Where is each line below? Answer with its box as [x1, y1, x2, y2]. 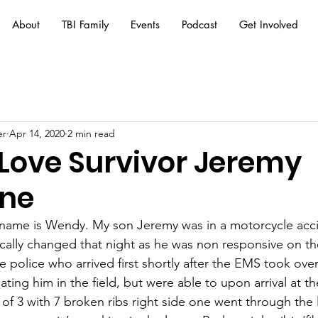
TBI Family [62, 18, 109, 31]
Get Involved [239, 18, 298, 31]
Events [131, 18, 160, 31]
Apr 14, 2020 [9, 126, 65, 140]
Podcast [182, 18, 217, 31]
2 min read [67, 126, 115, 140]
